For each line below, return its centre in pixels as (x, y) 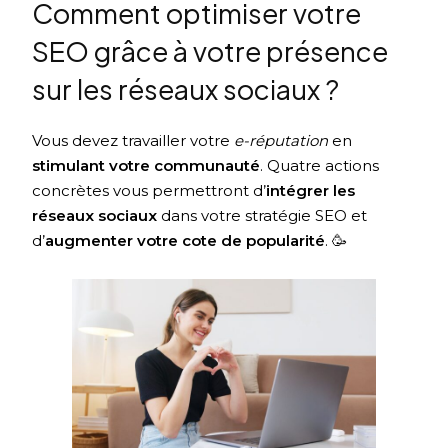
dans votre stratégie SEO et (262, 215)
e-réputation (283, 140)
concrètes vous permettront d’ (149, 190)
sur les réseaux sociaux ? (186, 88)
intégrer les (311, 190)
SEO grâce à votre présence (210, 50)
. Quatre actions (320, 165)
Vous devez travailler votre (133, 140)
